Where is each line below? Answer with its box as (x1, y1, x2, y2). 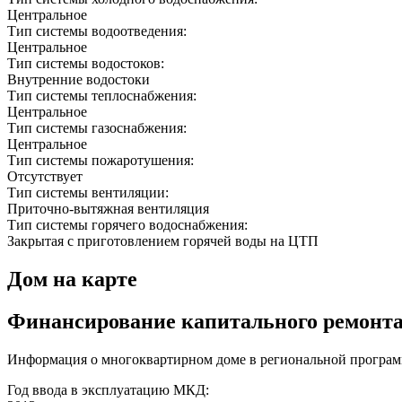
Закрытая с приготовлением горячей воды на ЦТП (7, 233, 319, 249)
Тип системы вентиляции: (7, 185, 172, 201)
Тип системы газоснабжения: (7, 120, 190, 136)
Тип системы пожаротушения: (7, 153, 197, 169)
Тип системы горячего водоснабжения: (7, 217, 251, 233)
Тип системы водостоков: (7, 56, 168, 72)
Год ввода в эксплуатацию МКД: (7, 382, 209, 398)
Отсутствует (7, 169, 83, 185)
